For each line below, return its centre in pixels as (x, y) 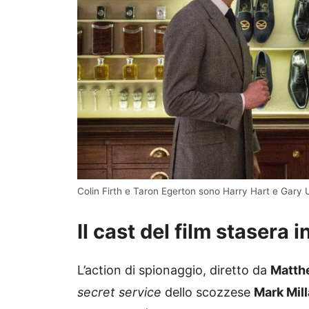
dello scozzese (208, 292)
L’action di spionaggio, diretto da (174, 270)
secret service (119, 292)
